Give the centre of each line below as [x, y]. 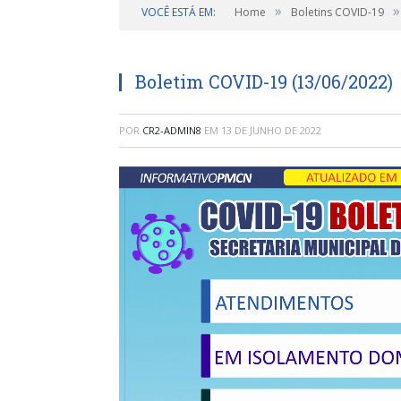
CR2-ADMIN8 [172, 130]
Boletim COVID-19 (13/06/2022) [264, 81]
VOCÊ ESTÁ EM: [179, 12]
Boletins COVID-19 [337, 12]
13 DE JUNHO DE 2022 [271, 130]
